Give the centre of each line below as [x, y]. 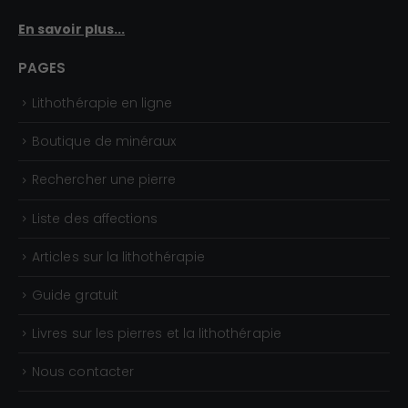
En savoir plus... [72, 30]
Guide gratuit [75, 295]
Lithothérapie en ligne [102, 103]
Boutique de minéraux [104, 142]
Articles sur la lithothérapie [118, 256]
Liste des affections [95, 218]
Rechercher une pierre [104, 180]
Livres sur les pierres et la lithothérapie [157, 334]
